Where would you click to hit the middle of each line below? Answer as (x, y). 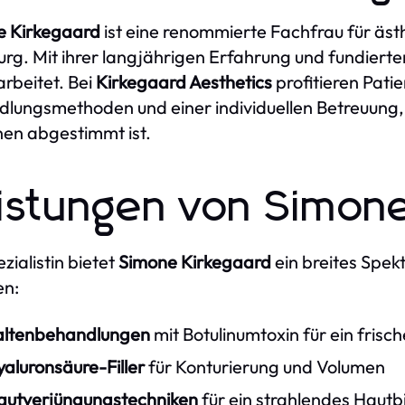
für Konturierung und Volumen (265, 367)
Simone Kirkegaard (195, 262)
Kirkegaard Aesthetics (184, 82)
